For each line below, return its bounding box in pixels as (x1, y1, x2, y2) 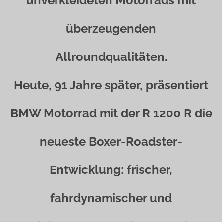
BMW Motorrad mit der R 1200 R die (10, 106, 212, 120)
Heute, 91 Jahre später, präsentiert (14, 78, 208, 92)
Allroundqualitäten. (55, 50, 167, 64)
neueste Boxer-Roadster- (40, 134, 182, 149)
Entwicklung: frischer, (50, 163, 172, 177)
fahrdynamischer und (50, 191, 172, 205)
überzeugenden (66, 21, 156, 36)
